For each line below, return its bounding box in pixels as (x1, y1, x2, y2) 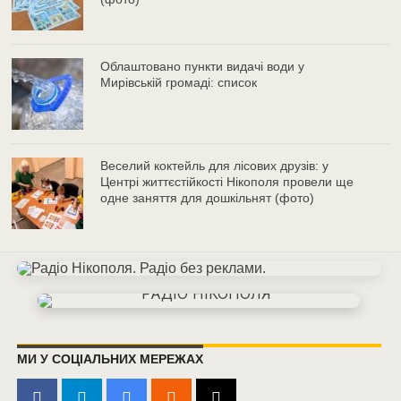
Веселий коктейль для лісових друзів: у (100, 158, 329, 173)
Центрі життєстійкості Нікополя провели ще (100, 174, 354, 189)
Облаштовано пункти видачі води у (100, 58, 305, 73)
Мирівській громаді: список (100, 74, 258, 90)
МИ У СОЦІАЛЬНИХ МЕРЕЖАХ (16, 351, 203, 366)
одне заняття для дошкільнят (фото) (100, 190, 315, 205)
